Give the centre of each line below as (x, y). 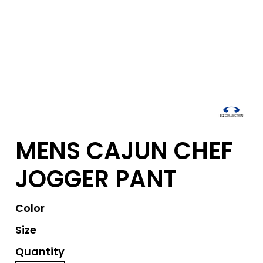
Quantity (40, 252)
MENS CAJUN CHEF (124, 151)
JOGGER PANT (96, 179)
